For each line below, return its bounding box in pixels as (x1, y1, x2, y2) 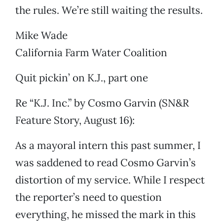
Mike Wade (15, 29, 68, 42)
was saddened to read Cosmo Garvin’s (15, 156, 196, 170)
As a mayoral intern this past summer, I (15, 139, 201, 152)
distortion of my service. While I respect (15, 173, 205, 187)
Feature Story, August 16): (15, 113, 135, 127)
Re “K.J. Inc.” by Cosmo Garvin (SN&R (15, 96, 189, 110)
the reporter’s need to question (15, 190, 162, 204)
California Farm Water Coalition (15, 46, 167, 60)
